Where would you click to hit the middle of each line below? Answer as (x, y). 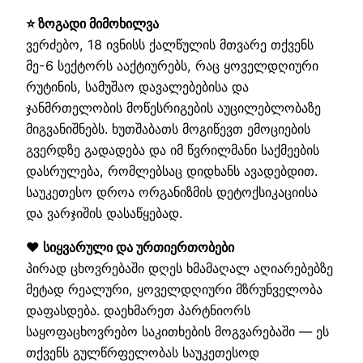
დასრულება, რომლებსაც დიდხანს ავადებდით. (172, 171)
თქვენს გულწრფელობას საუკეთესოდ (143, 353)
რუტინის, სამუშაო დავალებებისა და (137, 87)
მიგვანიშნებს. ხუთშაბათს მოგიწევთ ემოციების (168, 129)
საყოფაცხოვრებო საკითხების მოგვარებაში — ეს (177, 332)
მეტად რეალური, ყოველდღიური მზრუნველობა (174, 290)
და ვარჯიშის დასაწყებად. (104, 214)
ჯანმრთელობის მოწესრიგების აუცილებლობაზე (173, 108)
